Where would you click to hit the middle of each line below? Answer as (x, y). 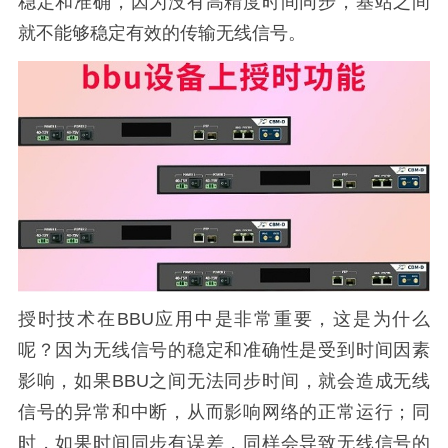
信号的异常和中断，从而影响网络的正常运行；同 (224, 411)
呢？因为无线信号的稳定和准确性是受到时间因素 (224, 349)
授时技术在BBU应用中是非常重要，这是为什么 (224, 318)
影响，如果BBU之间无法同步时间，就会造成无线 (224, 380)
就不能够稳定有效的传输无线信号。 (161, 32)
